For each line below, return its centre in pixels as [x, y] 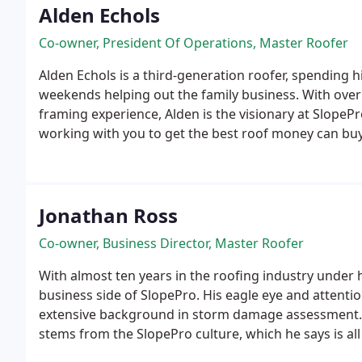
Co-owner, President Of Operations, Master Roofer [194, 43]
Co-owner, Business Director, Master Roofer [171, 243]
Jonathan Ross [108, 215]
